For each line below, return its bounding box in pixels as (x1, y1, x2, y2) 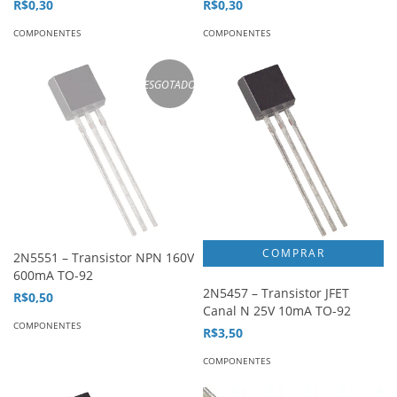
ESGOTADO (144, 76, 196, 91)
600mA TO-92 (13, 267, 93, 284)
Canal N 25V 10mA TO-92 (203, 302, 351, 319)
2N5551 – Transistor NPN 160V (13, 249, 194, 266)
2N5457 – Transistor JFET (203, 284, 349, 301)
